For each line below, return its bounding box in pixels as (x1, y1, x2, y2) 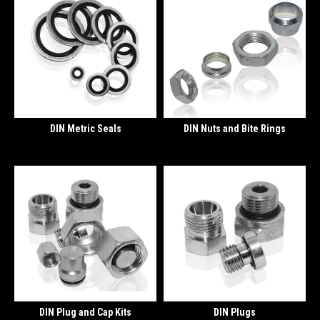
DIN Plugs (214, 306, 256, 318)
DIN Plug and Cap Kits (39, 306, 131, 318)
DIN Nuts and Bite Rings (184, 122, 286, 134)
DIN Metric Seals (49, 122, 121, 134)
